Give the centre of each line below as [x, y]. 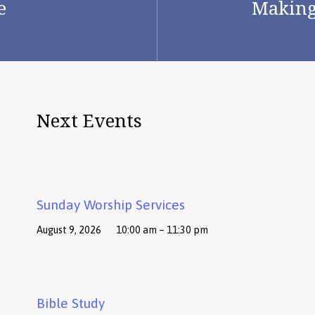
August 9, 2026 [69, 230]
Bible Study [71, 303]
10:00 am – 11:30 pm [162, 230]
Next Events [90, 120]
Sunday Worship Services [111, 205]
